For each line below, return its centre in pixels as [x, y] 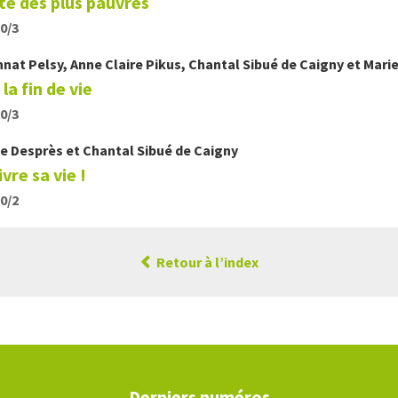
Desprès [37, 150]
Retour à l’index [206, 262]
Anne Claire [108, 64]
